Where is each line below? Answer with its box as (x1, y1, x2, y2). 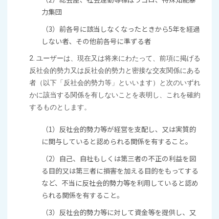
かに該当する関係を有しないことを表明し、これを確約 (29, 91, 200, 99)
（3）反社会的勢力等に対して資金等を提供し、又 (42, 207, 196, 217)
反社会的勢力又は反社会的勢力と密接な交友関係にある (29, 66, 200, 74)
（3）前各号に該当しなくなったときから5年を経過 (42, 24, 200, 34)
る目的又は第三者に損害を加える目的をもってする (42, 166, 198, 175)
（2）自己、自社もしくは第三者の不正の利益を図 (42, 153, 196, 163)
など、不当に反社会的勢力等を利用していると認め (42, 178, 198, 188)
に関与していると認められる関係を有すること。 (42, 136, 192, 146)
